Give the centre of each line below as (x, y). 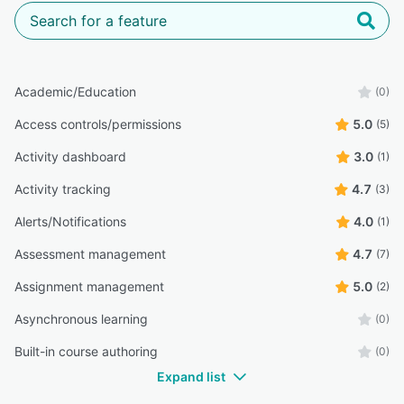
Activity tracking (63, 189)
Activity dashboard (70, 157)
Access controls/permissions (98, 124)
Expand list (191, 377)
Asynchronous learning (81, 319)
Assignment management (89, 287)
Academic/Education (75, 92)
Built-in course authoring (86, 352)
